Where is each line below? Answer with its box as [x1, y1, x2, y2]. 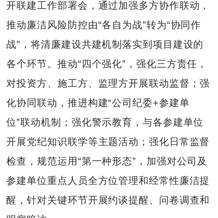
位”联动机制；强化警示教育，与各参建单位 [6, 117, 204, 128]
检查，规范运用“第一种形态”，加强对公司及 [6, 156, 208, 167]
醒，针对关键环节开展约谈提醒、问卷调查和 [6, 195, 210, 206]
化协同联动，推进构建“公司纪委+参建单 [6, 97, 190, 109]
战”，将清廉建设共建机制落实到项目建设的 [6, 39, 204, 50]
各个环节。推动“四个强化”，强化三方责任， [6, 58, 208, 70]
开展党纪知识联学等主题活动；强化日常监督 [6, 136, 210, 147]
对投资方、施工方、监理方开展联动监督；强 [6, 78, 210, 89]
